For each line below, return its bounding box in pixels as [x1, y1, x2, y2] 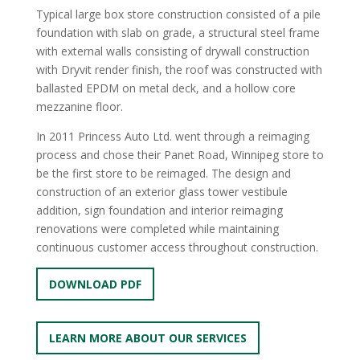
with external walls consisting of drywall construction [35, 43, 309, 59]
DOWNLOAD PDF [48, 276, 141, 292]
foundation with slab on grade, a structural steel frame [35, 25, 320, 40]
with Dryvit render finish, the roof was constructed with [35, 62, 322, 77]
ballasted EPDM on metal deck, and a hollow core [35, 80, 296, 96]
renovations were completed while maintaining [35, 221, 279, 236]
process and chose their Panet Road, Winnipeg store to [35, 147, 324, 162]
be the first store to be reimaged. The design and [35, 166, 291, 181]
